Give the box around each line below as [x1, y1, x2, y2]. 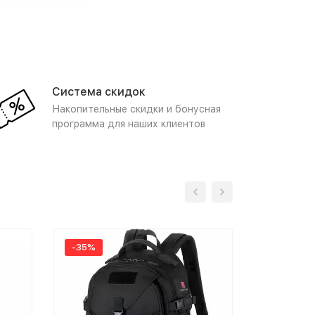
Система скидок [52, 85, 146, 98]
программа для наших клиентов [52, 118, 205, 129]
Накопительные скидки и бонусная [52, 103, 221, 115]
